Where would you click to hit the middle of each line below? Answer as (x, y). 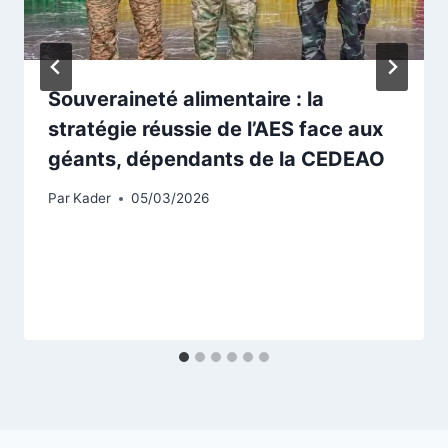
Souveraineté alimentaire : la (186, 99)
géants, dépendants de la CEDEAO (216, 159)
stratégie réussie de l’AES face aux (215, 129)
